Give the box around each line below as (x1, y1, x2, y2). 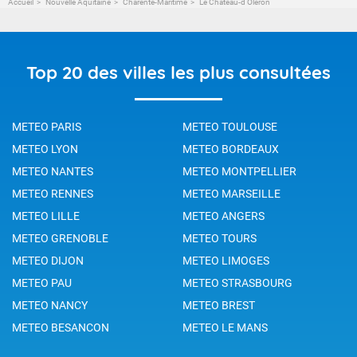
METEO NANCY (12, 298, 88, 312)
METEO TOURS (182, 231, 257, 245)
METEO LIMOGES (182, 253, 269, 267)
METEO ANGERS (182, 209, 265, 222)
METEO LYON (12, 142, 78, 155)
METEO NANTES (12, 164, 93, 178)
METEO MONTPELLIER (182, 164, 296, 178)
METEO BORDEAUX (182, 142, 279, 155)
